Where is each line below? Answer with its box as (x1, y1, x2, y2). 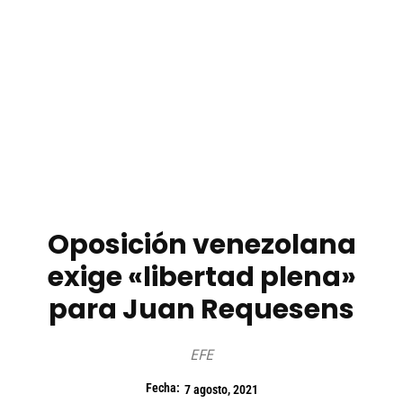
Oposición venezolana (47, 226, 356, 264)
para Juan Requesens (49, 291, 354, 329)
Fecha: (145, 381, 180, 396)
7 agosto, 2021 (184, 382, 258, 398)
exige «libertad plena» (47, 258, 356, 297)
